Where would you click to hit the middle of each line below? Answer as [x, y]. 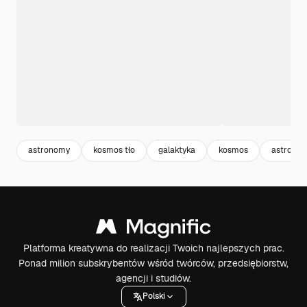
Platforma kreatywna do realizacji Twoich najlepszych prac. [153, 248]
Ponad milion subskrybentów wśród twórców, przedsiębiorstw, [153, 263]
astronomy [49, 150]
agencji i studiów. [153, 278]
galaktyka [177, 150]
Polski [153, 296]
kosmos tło [114, 150]
